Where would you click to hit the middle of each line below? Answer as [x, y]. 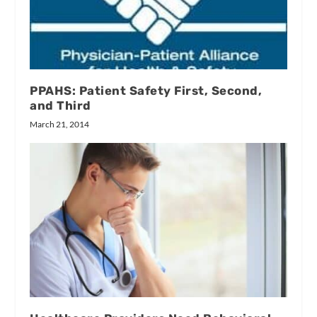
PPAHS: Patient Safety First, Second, [146, 91]
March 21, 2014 [60, 125]
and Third [60, 106]
